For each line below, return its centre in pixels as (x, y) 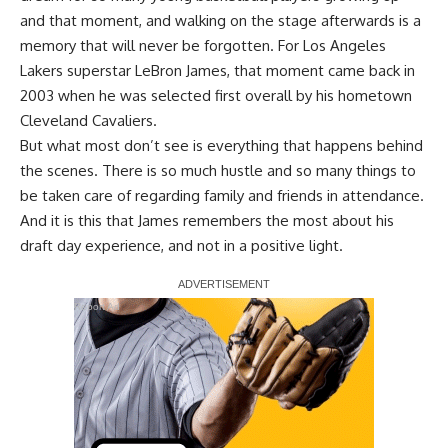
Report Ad (97, 306)
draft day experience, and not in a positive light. (181, 245)
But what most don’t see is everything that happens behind (221, 145)
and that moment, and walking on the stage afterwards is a (220, 20)
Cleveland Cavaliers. (88, 120)
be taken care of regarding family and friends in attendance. (222, 195)
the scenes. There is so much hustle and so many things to (218, 170)
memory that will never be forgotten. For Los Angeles (203, 45)
